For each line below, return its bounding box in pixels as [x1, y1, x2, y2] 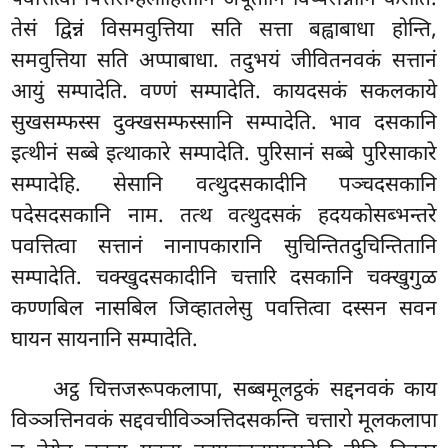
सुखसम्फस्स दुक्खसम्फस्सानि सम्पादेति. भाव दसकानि [11, 110, 437, 139]
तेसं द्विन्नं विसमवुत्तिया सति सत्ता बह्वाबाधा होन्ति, [11, 17, 437, 46]
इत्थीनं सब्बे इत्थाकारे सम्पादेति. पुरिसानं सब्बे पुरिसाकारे [11, 141, 437, 170]
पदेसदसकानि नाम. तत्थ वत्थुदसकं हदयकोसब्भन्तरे [11, 203, 437, 232]
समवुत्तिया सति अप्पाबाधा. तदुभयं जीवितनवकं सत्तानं [11, 48, 437, 77]
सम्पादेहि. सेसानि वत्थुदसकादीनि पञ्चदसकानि [11, 172, 437, 201]
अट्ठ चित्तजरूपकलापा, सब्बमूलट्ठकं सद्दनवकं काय [53, 377, 437, 406]
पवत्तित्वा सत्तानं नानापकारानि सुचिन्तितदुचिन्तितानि [11, 234, 437, 263]
